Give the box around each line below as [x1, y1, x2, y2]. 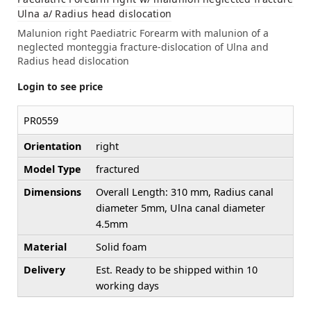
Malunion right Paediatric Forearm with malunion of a [17, 26, 269, 40]
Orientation [24, 139, 81, 153]
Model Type [24, 162, 81, 176]
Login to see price [17, 79, 103, 93]
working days [96, 278, 159, 292]
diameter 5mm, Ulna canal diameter [96, 201, 265, 215]
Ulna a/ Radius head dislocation [17, 6, 172, 20]
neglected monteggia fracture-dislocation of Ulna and [17, 40, 269, 53]
